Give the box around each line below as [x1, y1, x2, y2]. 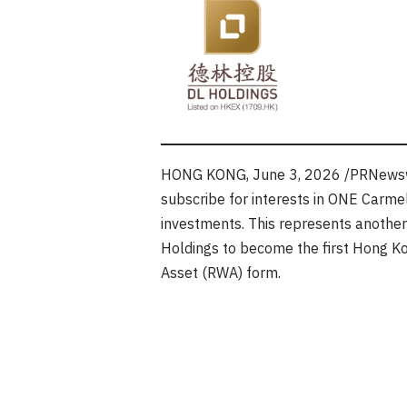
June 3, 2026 [253, 163, 341, 188]
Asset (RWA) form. [161, 261, 281, 286]
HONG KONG [161, 163, 246, 188]
